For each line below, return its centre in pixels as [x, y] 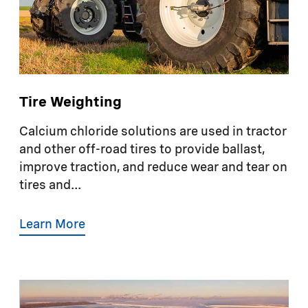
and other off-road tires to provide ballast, [142, 150]
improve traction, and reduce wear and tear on [153, 167]
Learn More [52, 224]
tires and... [50, 185]
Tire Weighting [70, 103]
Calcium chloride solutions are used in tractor [153, 132]
